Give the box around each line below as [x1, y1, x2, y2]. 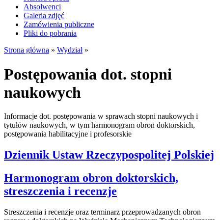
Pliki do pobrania [24, 29, 77, 38]
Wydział [57, 46, 82, 55]
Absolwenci [24, 2, 61, 11]
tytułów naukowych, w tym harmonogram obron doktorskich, [4, 121, 195, 130]
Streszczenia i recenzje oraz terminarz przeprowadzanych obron [4, 207, 201, 216]
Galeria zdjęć [24, 11, 64, 20]
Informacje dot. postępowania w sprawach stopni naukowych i [4, 112, 198, 121]
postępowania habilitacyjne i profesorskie [4, 130, 132, 138]
